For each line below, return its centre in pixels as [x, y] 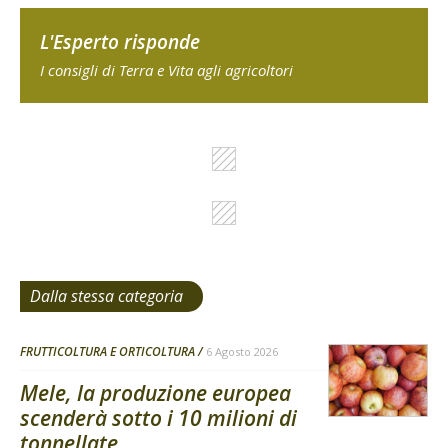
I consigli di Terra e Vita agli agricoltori [166, 70]
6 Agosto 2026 [242, 352]
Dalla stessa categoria [106, 296]
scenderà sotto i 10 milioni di [158, 418]
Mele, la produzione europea [155, 393]
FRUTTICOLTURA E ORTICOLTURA [107, 352]
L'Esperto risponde [120, 42]
